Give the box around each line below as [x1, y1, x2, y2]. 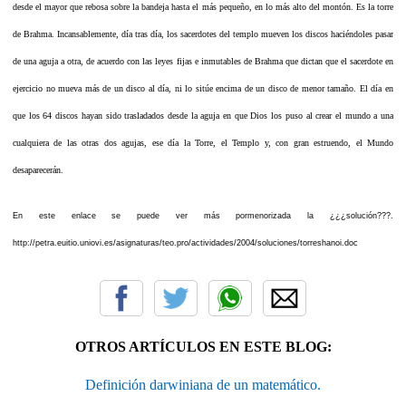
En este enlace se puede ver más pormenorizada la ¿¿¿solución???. [13, 210, 393, 220]
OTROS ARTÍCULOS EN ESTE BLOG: [74, 338, 332, 354]
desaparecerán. [13, 164, 63, 175]
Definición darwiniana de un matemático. [85, 376, 321, 392]
